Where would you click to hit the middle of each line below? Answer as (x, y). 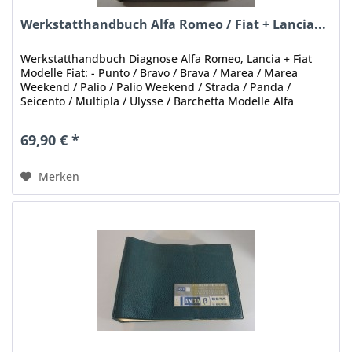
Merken (59, 176)
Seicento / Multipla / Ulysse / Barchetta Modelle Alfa (158, 101)
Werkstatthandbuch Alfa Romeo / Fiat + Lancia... (174, 24)
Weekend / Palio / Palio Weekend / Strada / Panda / (156, 86)
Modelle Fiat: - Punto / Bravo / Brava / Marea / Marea (159, 72)
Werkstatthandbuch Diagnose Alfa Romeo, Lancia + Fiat (167, 58)
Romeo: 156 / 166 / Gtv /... (88, 115)
